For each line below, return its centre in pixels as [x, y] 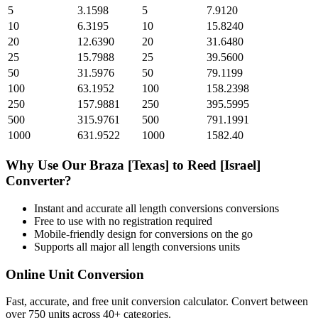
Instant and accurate [80, 208]
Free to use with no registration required [123, 221]
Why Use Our [48, 165]
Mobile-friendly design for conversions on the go [143, 234]
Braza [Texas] [129, 165]
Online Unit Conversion [75, 274]
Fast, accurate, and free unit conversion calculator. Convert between [157, 302]
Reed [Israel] [224, 165]
